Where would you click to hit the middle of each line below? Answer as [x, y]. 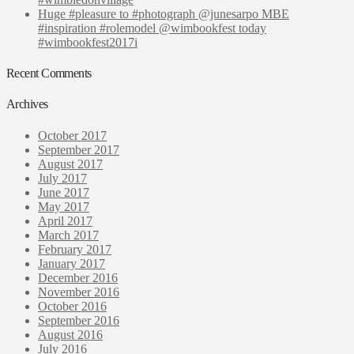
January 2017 [72, 263]
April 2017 [65, 220]
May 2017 [64, 206]
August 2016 [70, 334]
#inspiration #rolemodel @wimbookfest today [152, 28]
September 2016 [79, 320]
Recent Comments [49, 73]
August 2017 [70, 164]
